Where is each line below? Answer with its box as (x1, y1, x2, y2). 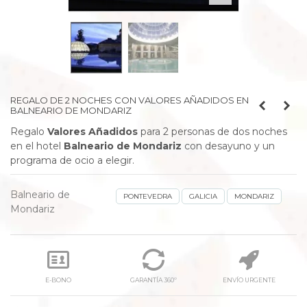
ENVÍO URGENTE (222, 275, 275, 284)
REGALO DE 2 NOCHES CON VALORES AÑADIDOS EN (10, 95, 249, 106)
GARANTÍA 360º (130, 275, 177, 284)
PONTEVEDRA (123, 191, 172, 201)
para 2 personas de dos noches (138, 125, 287, 138)
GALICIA (189, 191, 217, 201)
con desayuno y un (182, 140, 275, 152)
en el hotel (10, 140, 64, 152)
